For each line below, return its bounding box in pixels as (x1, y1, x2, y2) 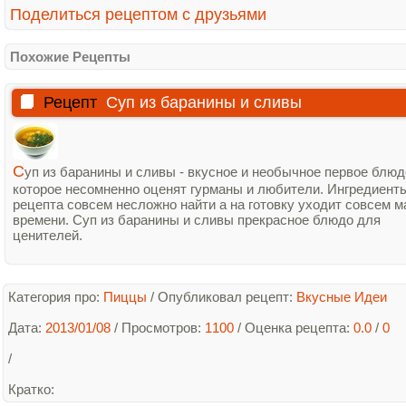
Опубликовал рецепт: (158, 289, 296, 304)
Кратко (8, 382, 51, 397)
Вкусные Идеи (296, 289, 387, 304)
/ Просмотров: (111, 320, 205, 335)
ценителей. (13, 227, 82, 243)
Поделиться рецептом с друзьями (10, 5, 266, 24)
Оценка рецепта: (245, 320, 353, 335)
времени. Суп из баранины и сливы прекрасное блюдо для (13, 212, 381, 227)
